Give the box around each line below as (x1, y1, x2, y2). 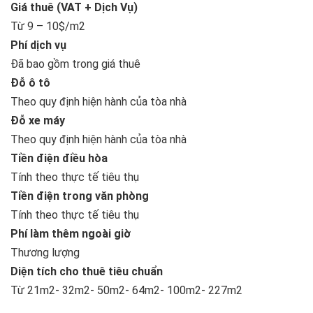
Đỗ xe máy (10, 113, 65, 127)
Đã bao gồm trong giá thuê (10, 57, 140, 71)
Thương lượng (10, 245, 80, 259)
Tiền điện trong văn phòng (10, 189, 149, 203)
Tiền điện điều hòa (10, 151, 108, 165)
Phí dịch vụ (10, 38, 66, 52)
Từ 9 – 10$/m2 (10, 19, 85, 33)
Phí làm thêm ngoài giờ (10, 226, 131, 240)
